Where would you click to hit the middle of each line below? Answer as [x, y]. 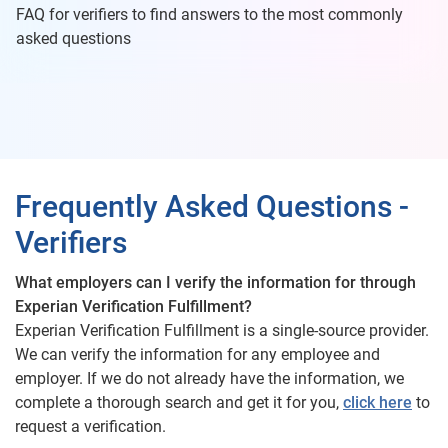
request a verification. [90, 426]
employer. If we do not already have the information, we [209, 378]
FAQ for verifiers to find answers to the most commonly [209, 14]
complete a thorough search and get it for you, [179, 402]
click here [377, 402]
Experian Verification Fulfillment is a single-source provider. [222, 330]
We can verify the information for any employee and [197, 354]
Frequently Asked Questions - [212, 206]
